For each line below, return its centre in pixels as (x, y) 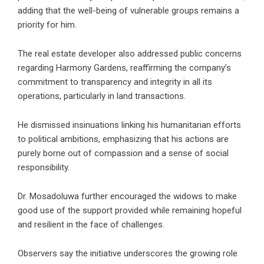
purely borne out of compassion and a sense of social (123, 153)
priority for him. (47, 24)
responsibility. (44, 167)
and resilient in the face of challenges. (91, 224)
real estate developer (75, 53)
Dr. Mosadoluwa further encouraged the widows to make (127, 196)
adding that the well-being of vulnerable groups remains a (128, 10)
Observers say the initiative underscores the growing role (128, 253)
